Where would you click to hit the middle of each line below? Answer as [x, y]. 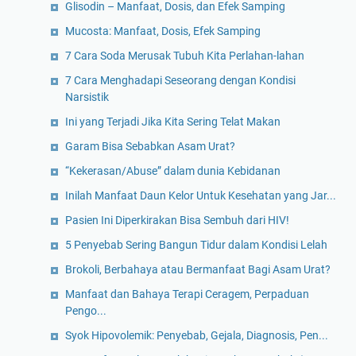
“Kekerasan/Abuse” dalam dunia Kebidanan [173, 171]
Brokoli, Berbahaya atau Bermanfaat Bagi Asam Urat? [198, 270]
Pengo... [86, 311]
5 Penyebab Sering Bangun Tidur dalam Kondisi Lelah [196, 245]
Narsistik [87, 97]
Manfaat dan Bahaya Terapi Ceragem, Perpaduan [187, 294]
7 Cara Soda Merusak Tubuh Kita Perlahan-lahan [185, 56]
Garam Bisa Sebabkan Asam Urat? [150, 147]
